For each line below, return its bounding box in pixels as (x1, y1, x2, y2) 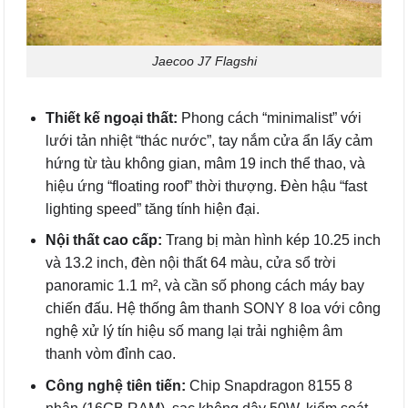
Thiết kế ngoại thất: (45, 109, 178, 126)
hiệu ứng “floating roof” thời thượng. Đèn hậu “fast (45, 178, 367, 194)
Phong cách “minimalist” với (177, 109, 362, 126)
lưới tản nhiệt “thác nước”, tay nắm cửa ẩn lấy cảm (45, 132, 372, 148)
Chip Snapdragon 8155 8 (185, 377, 352, 393)
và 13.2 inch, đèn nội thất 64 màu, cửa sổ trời (45, 255, 336, 271)
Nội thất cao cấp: (45, 232, 162, 249)
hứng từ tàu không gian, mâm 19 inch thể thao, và (45, 155, 365, 171)
